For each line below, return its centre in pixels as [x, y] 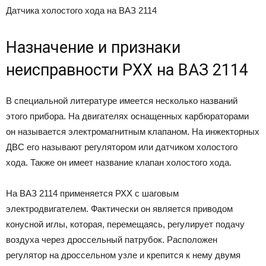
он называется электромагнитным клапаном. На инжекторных [133, 132]
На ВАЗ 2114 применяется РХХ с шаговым [92, 194]
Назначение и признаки [93, 48]
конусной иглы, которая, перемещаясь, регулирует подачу [125, 224]
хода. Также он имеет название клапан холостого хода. [119, 163]
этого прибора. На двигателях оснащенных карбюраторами [127, 116]
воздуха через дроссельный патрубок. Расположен [112, 240]
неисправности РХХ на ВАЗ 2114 [127, 70]
